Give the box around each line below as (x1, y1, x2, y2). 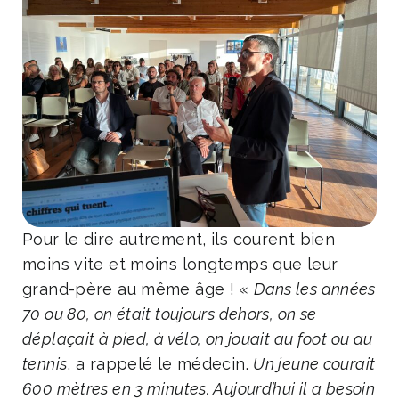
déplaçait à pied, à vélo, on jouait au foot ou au (22, 329, 373, 348)
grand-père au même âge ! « (22, 279, 255, 298)
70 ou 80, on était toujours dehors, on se (22, 304, 317, 323)
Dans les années (254, 279, 376, 298)
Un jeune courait (253, 354, 376, 373)
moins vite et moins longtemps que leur (22, 254, 338, 273)
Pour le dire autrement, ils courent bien (22, 229, 335, 248)
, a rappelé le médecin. (67, 354, 254, 373)
